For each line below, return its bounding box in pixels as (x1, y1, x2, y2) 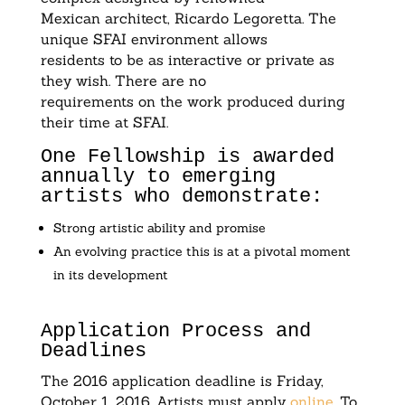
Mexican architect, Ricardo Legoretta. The (40, 9, 336, 28)
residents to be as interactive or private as (40, 51, 334, 70)
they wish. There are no (40, 71, 206, 90)
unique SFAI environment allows (40, 30, 268, 49)
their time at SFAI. (40, 113, 168, 132)
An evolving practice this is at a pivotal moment (52, 243, 351, 260)
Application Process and (40, 320, 311, 344)
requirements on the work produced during (40, 92, 345, 111)
